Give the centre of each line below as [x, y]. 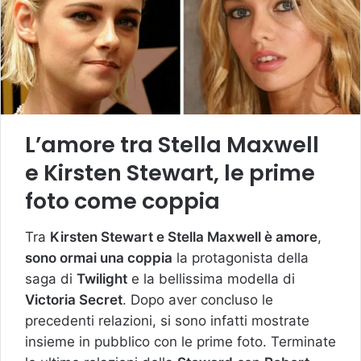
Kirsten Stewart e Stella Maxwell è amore [184, 237]
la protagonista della [241, 257]
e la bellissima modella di [211, 278]
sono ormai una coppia [99, 257]
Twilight [102, 278]
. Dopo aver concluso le [198, 299]
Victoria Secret [74, 299]
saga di [51, 278]
